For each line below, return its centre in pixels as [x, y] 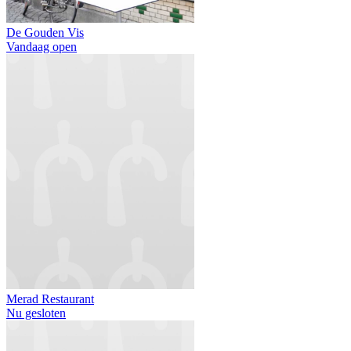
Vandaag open [42, 46]
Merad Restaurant [50, 299]
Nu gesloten [36, 313]
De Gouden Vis [45, 32]
